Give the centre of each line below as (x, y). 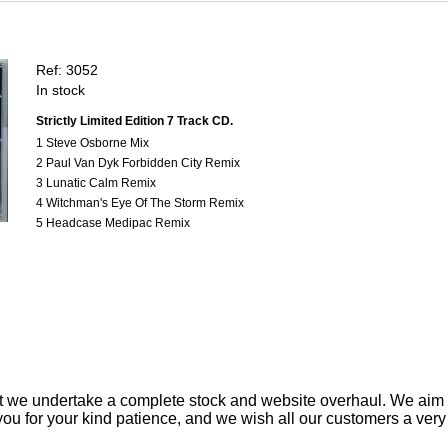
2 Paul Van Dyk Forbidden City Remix (138, 163)
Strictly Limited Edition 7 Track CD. (134, 121)
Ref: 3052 (67, 70)
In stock (60, 90)
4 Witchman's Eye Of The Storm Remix (140, 203)
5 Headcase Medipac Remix (113, 223)
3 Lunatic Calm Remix (97, 183)
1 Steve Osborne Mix (94, 143)
